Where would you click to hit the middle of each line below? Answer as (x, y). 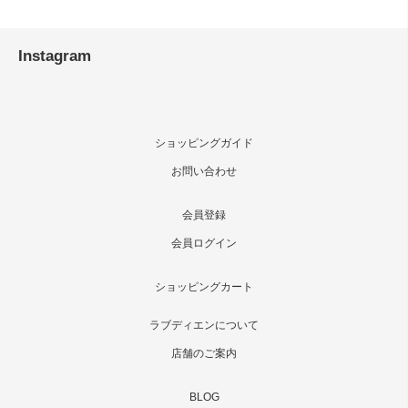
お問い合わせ (204, 171)
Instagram (55, 55)
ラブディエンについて (204, 326)
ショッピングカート (204, 286)
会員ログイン (204, 243)
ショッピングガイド (204, 143)
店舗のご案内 (204, 353)
